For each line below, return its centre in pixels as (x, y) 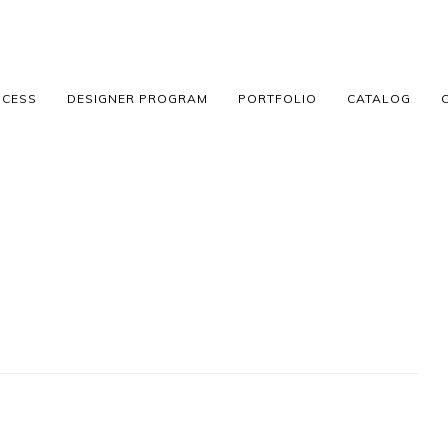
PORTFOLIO (277, 99)
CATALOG (378, 99)
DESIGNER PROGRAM (137, 99)
